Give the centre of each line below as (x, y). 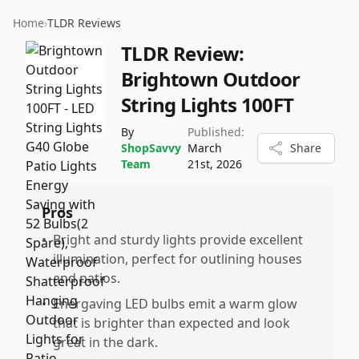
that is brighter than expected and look (171, 323)
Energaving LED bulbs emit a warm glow (175, 304)
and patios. (87, 278)
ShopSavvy (151, 148)
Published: (216, 132)
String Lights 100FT (208, 105)
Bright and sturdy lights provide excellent (178, 240)
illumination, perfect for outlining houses (177, 259)
